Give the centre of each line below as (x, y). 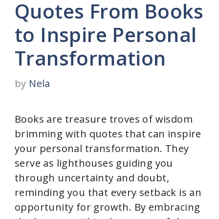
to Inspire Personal (106, 34)
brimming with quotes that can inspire (108, 134)
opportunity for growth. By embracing (108, 207)
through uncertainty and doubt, (92, 178)
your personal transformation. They (102, 148)
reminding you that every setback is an (108, 192)
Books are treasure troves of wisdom (104, 119)
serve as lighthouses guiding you (94, 163)
